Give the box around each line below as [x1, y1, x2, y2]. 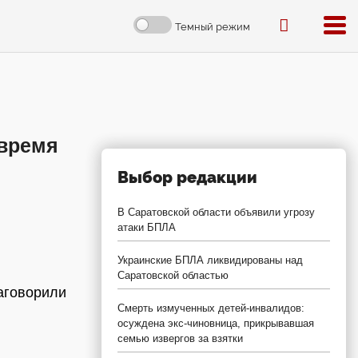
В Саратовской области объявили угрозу [117, 206, 315, 218]
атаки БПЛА [117, 221, 176, 233]
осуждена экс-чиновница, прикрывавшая [117, 317, 314, 329]
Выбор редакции [117, 168, 257, 187]
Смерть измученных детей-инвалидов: [117, 302, 304, 314]
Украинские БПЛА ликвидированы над [117, 254, 303, 266]
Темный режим [175, 20, 250, 33]
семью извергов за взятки [117, 332, 243, 344]
